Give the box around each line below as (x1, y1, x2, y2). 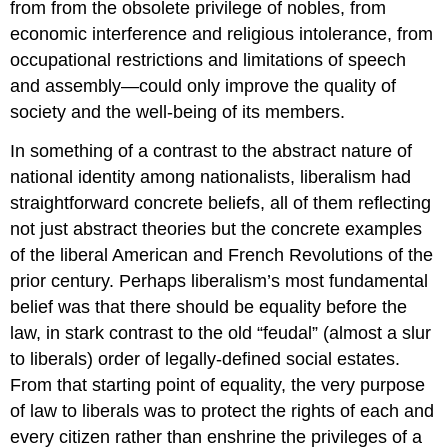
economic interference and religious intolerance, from (10, 23, 434, 44)
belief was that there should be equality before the (10, 296, 408, 317)
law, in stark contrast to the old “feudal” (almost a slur (10, 322, 432, 343)
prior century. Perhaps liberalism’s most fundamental (10, 270, 429, 291)
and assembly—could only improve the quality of (10, 75, 397, 96)
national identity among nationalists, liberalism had (10, 166, 412, 187)
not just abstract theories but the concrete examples (10, 218, 423, 239)
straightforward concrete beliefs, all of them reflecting (10, 192, 432, 213)
